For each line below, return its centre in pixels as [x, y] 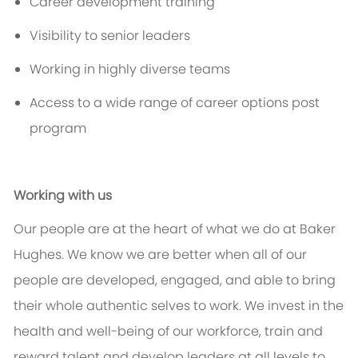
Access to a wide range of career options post [174, 103]
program [58, 129]
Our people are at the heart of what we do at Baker [174, 229]
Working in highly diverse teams [129, 70]
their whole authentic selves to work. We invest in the [178, 306]
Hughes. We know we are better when [131, 255]
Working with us [62, 196]
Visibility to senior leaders [109, 36]
